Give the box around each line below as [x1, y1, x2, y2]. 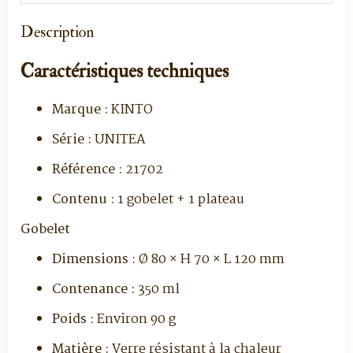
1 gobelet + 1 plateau [114, 189, 244, 210]
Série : [52, 129, 91, 150]
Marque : [52, 99, 108, 121]
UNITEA [91, 129, 146, 150]
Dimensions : [52, 249, 136, 270]
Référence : [52, 159, 122, 180]
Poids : [52, 309, 94, 330]
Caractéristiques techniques [20, 59, 229, 84]
